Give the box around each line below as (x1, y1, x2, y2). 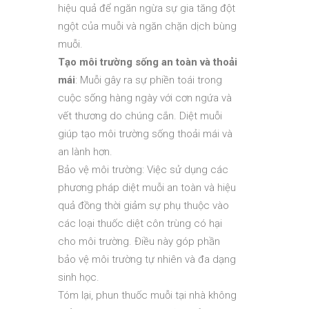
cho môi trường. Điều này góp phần (58, 235, 220, 248)
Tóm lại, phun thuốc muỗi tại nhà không (58, 289, 237, 301)
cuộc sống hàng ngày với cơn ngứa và (58, 92, 232, 104)
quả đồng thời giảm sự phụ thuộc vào (58, 199, 229, 212)
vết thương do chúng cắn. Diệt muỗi (58, 110, 222, 122)
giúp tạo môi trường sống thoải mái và (58, 128, 232, 140)
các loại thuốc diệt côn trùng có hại (58, 217, 222, 230)
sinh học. (58, 271, 99, 283)
